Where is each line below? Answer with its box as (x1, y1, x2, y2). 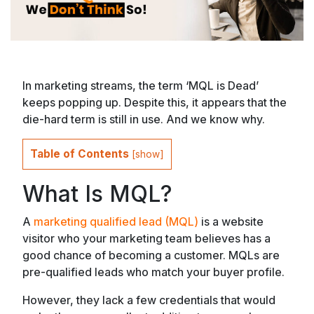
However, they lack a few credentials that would (22, 292, 275, 307)
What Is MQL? (22, 179, 172, 207)
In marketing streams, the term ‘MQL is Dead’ (22, 78, 259, 93)
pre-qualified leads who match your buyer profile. (22, 264, 285, 279)
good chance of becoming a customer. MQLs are (22, 247, 280, 262)
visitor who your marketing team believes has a (22, 231, 271, 245)
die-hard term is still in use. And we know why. (22, 112, 265, 127)
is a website (198, 214, 264, 228)
